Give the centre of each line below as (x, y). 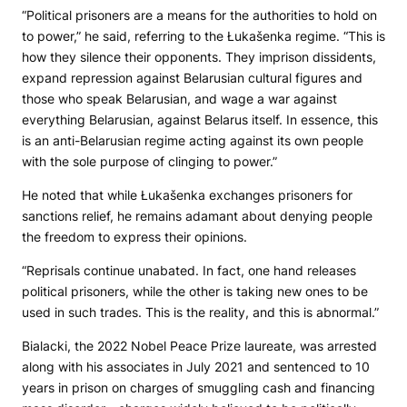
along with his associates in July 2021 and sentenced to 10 (196, 367)
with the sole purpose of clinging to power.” (149, 162)
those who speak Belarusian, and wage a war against (179, 99)
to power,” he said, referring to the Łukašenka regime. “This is (203, 36)
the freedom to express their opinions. (134, 237)
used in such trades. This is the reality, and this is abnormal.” (200, 313)
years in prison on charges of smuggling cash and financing (199, 388)
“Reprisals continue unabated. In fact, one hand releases (189, 271)
